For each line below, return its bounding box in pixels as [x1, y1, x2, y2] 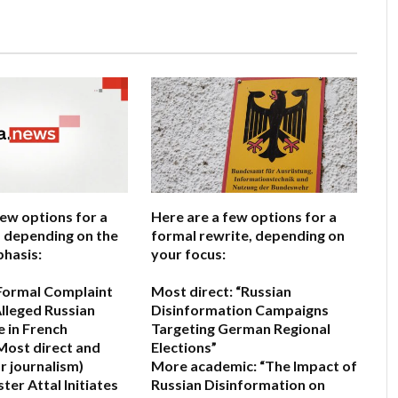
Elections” [151, 338, 217, 356]
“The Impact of [257, 357, 357, 375]
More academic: [151, 357, 257, 375]
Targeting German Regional [151, 320, 330, 338]
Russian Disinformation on [151, 376, 325, 394]
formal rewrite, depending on [151, 227, 345, 244]
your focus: [151, 245, 226, 263]
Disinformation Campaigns [151, 301, 329, 319]
